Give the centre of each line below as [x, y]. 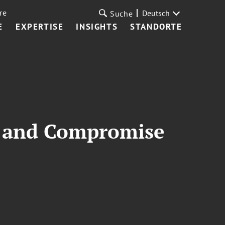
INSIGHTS [97, 27]
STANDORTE [156, 27]
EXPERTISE [40, 27]
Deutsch [156, 13]
